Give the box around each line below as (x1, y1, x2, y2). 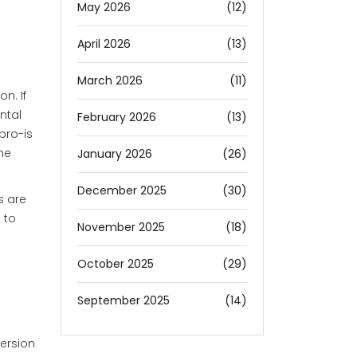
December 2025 (77, 182, 167, 198)
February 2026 (77, 109, 156, 125)
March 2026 (77, 73, 143, 88)
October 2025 (77, 256, 154, 272)
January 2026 (77, 146, 152, 162)
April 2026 (77, 36, 131, 52)
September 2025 (77, 292, 170, 308)
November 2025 (77, 219, 165, 235)
